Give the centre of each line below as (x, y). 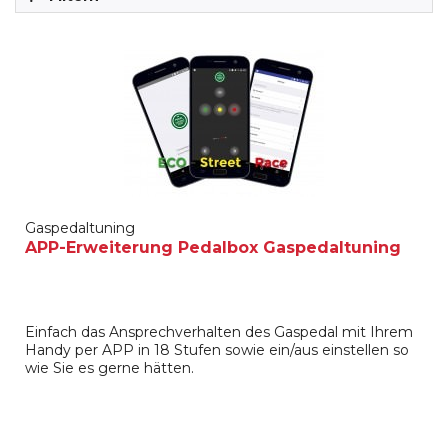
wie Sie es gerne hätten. (110, 368)
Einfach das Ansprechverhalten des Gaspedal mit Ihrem (219, 332)
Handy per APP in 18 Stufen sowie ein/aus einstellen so (217, 350)
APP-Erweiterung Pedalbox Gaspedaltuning (213, 248)
